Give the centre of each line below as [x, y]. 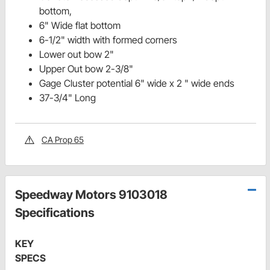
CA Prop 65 [63, 140]
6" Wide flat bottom [80, 26]
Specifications [55, 213]
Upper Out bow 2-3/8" [86, 69]
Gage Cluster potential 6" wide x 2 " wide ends [137, 83]
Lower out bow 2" [77, 55]
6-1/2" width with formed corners [108, 40]
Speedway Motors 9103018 [91, 195]
